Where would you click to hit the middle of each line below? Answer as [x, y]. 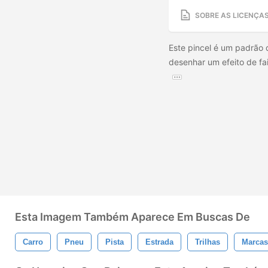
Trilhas [208, 242]
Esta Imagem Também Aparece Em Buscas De [133, 217]
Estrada [159, 242]
